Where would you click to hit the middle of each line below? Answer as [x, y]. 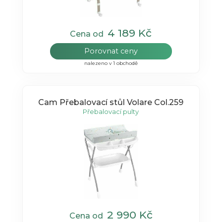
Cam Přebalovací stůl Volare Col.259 [111, 103]
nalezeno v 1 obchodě [111, 63]
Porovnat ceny [111, 51]
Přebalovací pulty [111, 112]
